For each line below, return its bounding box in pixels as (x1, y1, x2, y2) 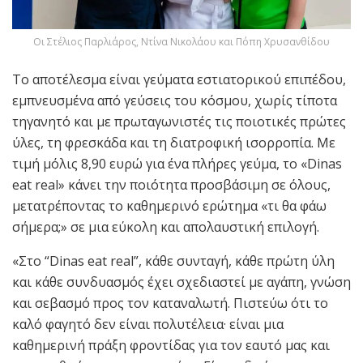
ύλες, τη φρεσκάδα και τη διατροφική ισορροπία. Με (12, 134, 335, 152)
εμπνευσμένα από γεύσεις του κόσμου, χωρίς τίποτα (12, 92, 337, 110)
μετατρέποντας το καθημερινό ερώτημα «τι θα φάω (12, 197, 327, 216)
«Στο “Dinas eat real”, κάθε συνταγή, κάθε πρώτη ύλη (12, 252, 335, 271)
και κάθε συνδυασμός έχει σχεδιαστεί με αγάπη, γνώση (12, 273, 351, 292)
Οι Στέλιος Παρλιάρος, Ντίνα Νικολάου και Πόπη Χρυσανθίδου (33, 35, 330, 49)
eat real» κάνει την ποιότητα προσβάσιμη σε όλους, (12, 176, 331, 194)
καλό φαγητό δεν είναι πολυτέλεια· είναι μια (12, 315, 284, 334)
